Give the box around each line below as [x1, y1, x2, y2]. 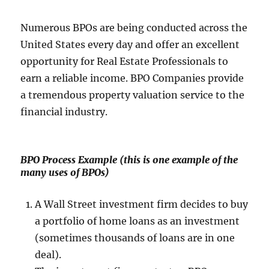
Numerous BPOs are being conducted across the [20, 22, 248, 34]
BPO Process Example [20, 154, 118, 166]
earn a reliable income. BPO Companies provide [20, 72, 244, 85]
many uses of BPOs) [20, 166, 110, 179]
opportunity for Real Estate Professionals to [20, 55, 229, 68]
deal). [35, 249, 62, 261]
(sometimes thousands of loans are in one [35, 232, 235, 244]
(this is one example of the [117, 154, 238, 166]
